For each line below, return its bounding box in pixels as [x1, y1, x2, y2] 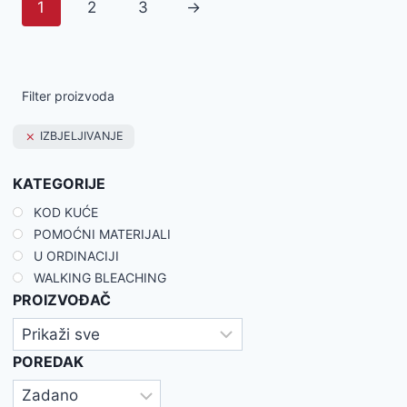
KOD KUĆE [34, 204, 98, 221]
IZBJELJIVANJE [39, 129, 124, 144]
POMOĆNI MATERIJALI [34, 226, 171, 243]
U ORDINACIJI [34, 248, 119, 264]
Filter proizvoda [22, 88, 114, 104]
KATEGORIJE [13, 174, 105, 194]
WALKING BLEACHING [34, 270, 166, 286]
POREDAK [13, 352, 84, 372]
